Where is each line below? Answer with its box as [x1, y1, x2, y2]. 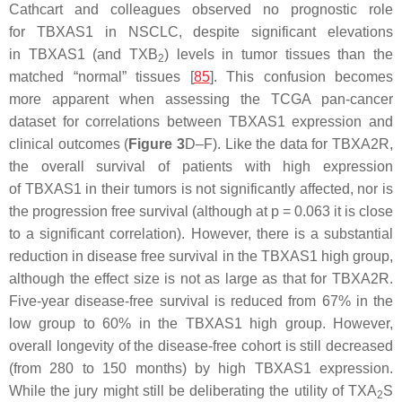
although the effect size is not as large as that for [9, 270, 332, 286]
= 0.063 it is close [279, 203, 393, 219]
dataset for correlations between [9, 113, 229, 129]
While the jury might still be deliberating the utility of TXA [9, 382, 377, 398]
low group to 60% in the [9, 315, 186, 331]
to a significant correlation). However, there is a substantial [9, 225, 393, 241]
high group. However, [241, 315, 394, 331]
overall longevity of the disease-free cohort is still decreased [9, 337, 393, 354]
